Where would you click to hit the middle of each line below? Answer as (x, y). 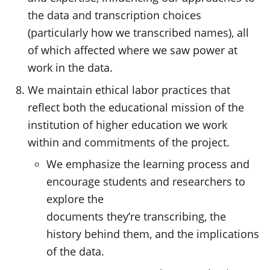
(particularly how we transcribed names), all (139, 33)
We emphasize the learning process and (148, 164)
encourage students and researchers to (146, 181)
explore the (75, 199)
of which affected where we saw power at (133, 50)
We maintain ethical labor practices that (129, 89)
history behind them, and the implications (153, 234)
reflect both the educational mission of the (136, 107)
